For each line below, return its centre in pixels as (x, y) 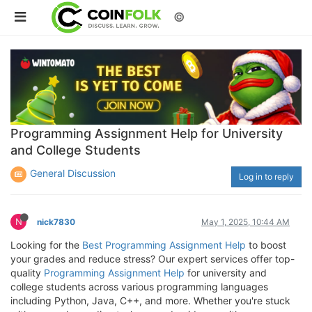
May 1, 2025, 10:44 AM (245, 221)
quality (27, 272)
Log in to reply (266, 176)
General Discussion (73, 173)
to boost (266, 244)
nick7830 (56, 221)
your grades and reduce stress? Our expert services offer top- (153, 258)
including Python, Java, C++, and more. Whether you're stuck (150, 300)
